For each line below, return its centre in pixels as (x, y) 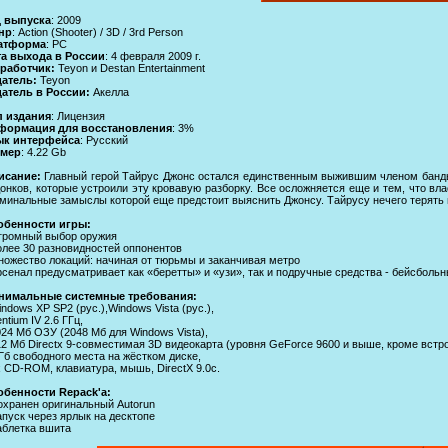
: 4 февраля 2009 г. (153, 55)
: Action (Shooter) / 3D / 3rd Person (97, 31)
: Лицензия (78, 115)
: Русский (104, 139)
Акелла (111, 91)
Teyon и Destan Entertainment (131, 67)
